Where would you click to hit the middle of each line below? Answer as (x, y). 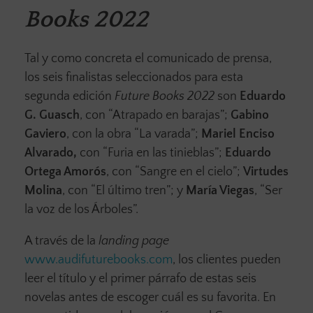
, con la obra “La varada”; (134, 134)
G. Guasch (52, 116)
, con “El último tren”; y (124, 191)
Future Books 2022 (165, 97)
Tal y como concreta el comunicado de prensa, (148, 59)
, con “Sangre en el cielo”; (175, 172)
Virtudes (266, 172)
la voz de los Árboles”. (81, 210)
